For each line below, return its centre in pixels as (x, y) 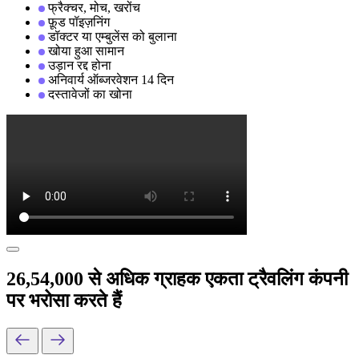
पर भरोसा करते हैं (64, 300)
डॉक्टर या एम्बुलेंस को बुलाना (113, 36)
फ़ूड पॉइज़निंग (79, 22)
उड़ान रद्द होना (80, 65)
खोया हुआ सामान (86, 50)
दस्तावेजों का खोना (90, 94)
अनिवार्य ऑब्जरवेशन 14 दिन (111, 79)
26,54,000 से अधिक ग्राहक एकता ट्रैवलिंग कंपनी (177, 278)
